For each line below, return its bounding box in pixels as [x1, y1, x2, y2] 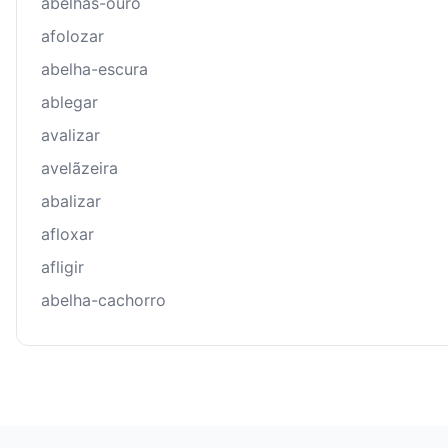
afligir [41, 257, 84, 278]
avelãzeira [41, 158, 118, 179]
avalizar [41, 125, 100, 146]
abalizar [41, 191, 101, 212]
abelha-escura [41, 59, 148, 80]
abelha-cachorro [41, 290, 166, 311]
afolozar [41, 26, 104, 47]
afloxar [41, 224, 94, 245]
